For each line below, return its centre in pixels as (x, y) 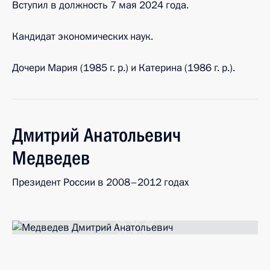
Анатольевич (132, 135)
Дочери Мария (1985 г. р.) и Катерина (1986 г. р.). (124, 68)
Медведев (51, 158)
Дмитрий (46, 135)
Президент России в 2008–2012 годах (100, 182)
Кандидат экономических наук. (83, 36)
